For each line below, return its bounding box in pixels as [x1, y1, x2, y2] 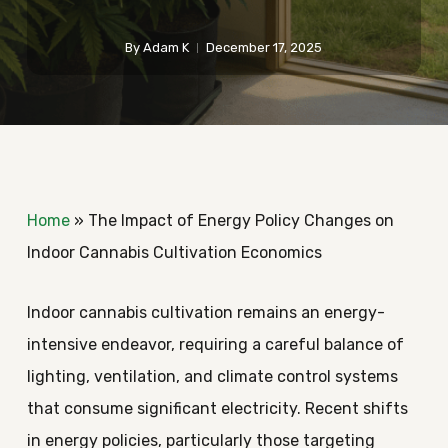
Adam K [143, 40, 190, 55]
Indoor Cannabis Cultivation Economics [26, 243, 322, 262]
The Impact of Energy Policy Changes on [87, 211, 394, 230]
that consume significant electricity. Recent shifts [26, 399, 408, 418]
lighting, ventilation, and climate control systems [26, 367, 398, 386]
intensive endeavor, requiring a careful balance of [26, 335, 404, 354]
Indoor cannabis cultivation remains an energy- [26, 303, 385, 322]
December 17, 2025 [206, 40, 323, 55]
